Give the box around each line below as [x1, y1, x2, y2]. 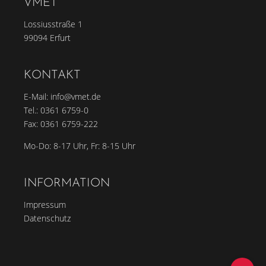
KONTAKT [24, 69, 81, 81]
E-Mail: [24, 91, 50, 102]
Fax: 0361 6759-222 [24, 118, 98, 129]
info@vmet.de [50, 91, 101, 102]
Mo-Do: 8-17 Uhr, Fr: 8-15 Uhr [24, 140, 135, 151]
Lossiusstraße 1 [24, 18, 83, 30]
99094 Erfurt [24, 32, 71, 43]
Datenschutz [24, 213, 71, 224]
